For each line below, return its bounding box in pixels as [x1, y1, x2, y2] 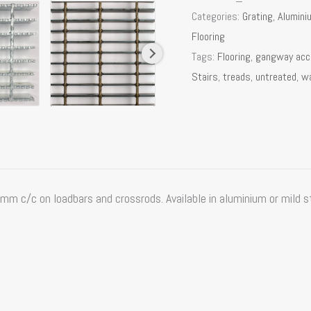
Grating [242, 9, 274, 24]
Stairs [192, 69, 219, 84]
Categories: [192, 9, 243, 24]
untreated [255, 69, 297, 84]
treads [223, 69, 251, 84]
